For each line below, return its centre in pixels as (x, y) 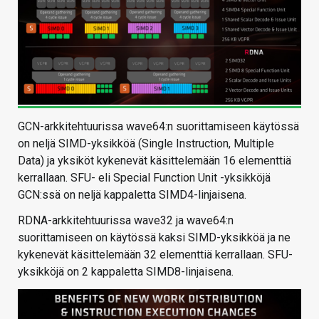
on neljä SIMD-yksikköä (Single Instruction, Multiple (146, 144)
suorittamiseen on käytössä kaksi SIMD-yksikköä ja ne (154, 238)
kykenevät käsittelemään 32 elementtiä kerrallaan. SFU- (155, 255)
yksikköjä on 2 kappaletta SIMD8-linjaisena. (126, 272)
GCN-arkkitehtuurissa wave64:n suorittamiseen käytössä (158, 127)
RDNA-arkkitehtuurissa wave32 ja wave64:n (126, 221)
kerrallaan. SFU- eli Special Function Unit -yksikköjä (144, 178)
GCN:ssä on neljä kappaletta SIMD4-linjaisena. (132, 195)
